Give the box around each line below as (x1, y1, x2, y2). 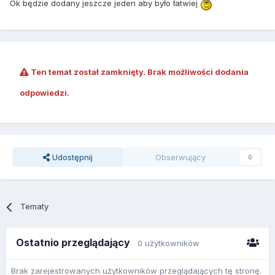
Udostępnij (49, 152, 93, 163)
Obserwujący (155, 152, 206, 163)
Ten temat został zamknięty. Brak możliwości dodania (29, 67, 249, 77)
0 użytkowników (137, 238, 199, 249)
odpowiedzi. (20, 88, 69, 98)
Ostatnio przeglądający (16, 236, 137, 249)
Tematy (20, 201, 49, 212)
